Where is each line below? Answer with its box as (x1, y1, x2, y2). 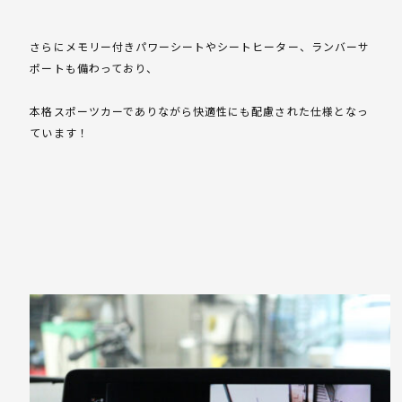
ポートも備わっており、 (30, 60, 158, 76)
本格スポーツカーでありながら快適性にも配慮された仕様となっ (30, 103, 369, 119)
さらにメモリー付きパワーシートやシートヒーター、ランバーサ (30, 39, 370, 55)
